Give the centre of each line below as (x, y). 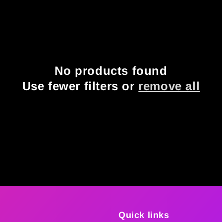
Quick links (144, 215)
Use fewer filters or (80, 86)
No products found (111, 71)
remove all (169, 86)
